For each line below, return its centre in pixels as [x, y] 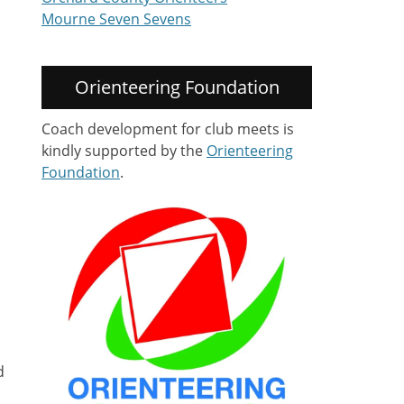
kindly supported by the [124, 151]
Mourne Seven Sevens [116, 19]
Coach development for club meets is [168, 129]
